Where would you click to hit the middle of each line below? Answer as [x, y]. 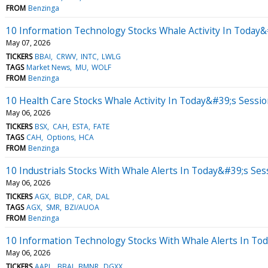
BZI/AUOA [82, 207]
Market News [48, 67]
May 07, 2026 [28, 42]
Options [60, 137]
